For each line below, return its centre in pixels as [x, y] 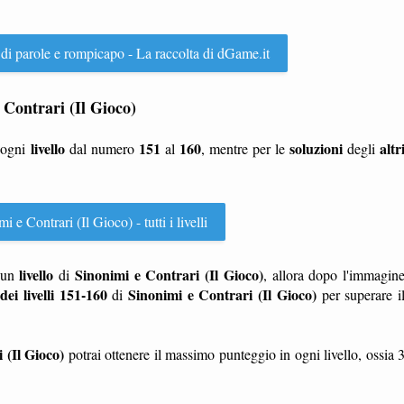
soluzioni [316, 148]
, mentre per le [245, 148]
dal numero [101, 148]
